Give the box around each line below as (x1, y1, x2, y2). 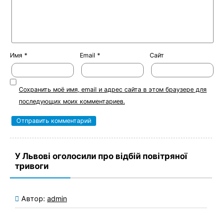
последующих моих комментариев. (19, 98, 125, 106)
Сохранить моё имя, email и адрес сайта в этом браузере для (19, 86, 207, 94)
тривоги (15, 161, 49, 171)
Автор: (21, 194, 47, 203)
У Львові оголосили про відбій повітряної (15, 151, 187, 162)
